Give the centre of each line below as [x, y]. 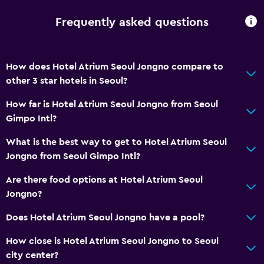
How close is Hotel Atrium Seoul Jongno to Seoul [112, 241]
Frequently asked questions [132, 23]
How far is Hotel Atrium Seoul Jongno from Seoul [112, 104]
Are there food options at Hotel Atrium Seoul [104, 179]
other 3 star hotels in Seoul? [67, 80]
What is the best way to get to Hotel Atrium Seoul [116, 142]
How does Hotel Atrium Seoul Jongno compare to [115, 66]
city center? [32, 255]
